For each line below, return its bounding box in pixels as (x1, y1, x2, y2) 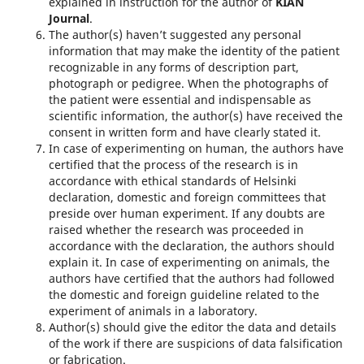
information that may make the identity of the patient (48, 43, 340, 59)
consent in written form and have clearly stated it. (48, 124, 321, 141)
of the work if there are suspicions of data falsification (48, 336, 343, 352)
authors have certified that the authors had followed (48, 271, 335, 287)
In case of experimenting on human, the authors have (48, 141, 344, 157)
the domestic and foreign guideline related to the (48, 287, 319, 303)
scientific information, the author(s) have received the (48, 108, 343, 124)
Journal (48, 11, 89, 27)
